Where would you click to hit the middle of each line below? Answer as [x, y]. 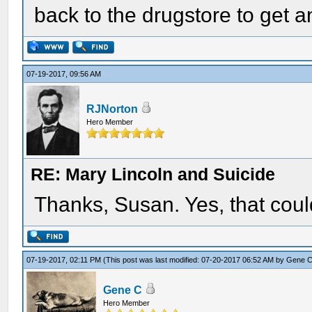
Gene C [123, 290]
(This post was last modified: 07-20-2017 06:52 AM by [195, 260]
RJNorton [112, 109]
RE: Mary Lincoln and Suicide [153, 174]
